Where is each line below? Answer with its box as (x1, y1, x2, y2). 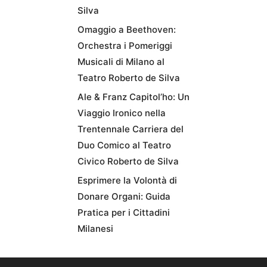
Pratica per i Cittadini (77, 207, 170, 218)
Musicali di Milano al (77, 56, 164, 67)
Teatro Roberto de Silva (77, 72, 180, 83)
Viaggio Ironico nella (77, 107, 166, 119)
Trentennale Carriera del (77, 123, 184, 135)
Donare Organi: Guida (77, 191, 170, 202)
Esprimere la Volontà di (77, 175, 177, 186)
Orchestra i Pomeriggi (77, 40, 172, 51)
